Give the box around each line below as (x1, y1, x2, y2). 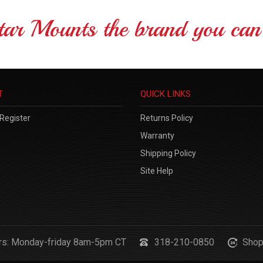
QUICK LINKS (140, 88, 191, 99)
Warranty (140, 130, 174, 140)
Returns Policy (140, 113, 193, 123)
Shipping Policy (140, 148, 196, 158)
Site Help (140, 166, 173, 176)
